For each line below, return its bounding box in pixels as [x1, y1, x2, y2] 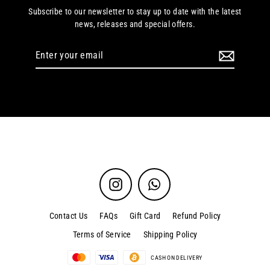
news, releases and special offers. [74, 19, 195, 30]
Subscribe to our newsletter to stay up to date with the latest [28, 7, 242, 17]
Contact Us [49, 211, 88, 221]
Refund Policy [172, 211, 221, 221]
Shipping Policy [143, 230, 198, 240]
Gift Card [129, 211, 161, 221]
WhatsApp [161, 177, 198, 187]
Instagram [122, 177, 159, 187]
